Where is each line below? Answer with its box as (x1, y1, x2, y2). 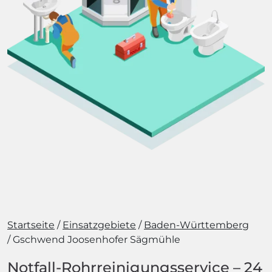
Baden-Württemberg (144, 219, 249, 231)
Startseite (7, 219, 55, 231)
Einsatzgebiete (63, 219, 136, 231)
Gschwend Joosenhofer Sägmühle (13, 234, 180, 245)
